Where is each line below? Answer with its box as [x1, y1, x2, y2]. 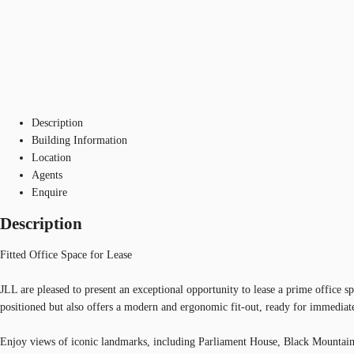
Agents [32, 168, 62, 181]
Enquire [32, 186, 67, 198]
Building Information [32, 134, 127, 146]
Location [32, 151, 71, 164]
